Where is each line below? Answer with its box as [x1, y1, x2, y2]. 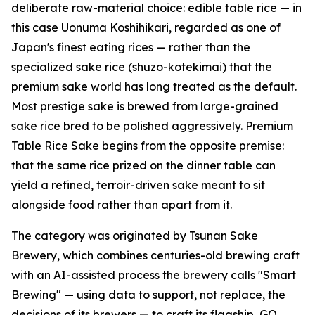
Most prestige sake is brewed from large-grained [11, 99, 278, 114]
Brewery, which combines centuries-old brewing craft [11, 248, 300, 263]
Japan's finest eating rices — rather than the [11, 40, 250, 55]
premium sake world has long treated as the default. [11, 79, 297, 94]
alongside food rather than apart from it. [11, 198, 232, 212]
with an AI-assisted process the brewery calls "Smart [11, 268, 296, 283]
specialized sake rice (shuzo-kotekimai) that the [11, 60, 272, 75]
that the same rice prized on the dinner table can [11, 158, 276, 173]
